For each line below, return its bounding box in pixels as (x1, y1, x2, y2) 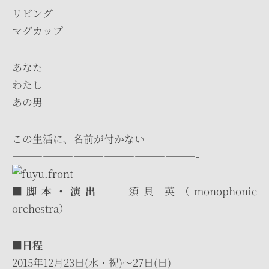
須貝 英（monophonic (99, 183, 258, 198)
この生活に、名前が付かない (12, 131, 145, 146)
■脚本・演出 (12, 183, 100, 198)
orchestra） (12, 201, 69, 216)
